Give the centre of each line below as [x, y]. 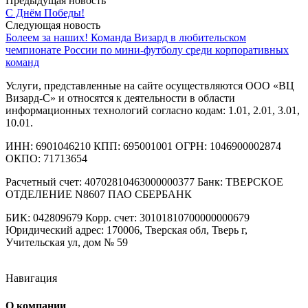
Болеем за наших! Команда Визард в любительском [126, 38]
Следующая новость [53, 25]
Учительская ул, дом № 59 [67, 243]
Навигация [31, 278]
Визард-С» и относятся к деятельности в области [120, 98]
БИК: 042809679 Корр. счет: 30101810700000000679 [128, 218]
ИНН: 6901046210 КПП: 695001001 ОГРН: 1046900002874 [143, 146]
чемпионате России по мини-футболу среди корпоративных [147, 50]
